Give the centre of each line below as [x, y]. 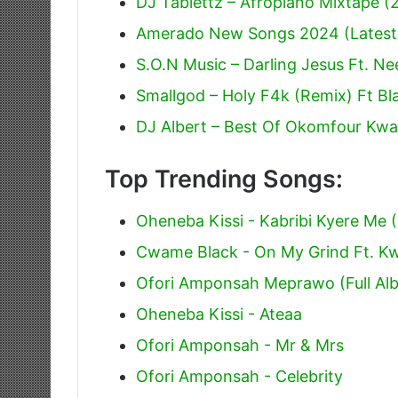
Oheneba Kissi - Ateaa [219, 314]
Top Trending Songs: [224, 179]
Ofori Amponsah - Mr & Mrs [240, 345]
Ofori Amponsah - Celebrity [239, 376]
